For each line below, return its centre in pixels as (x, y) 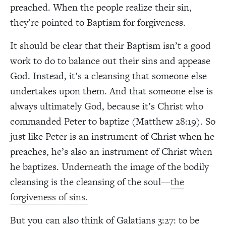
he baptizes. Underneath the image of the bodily (109, 166)
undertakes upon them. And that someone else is (111, 91)
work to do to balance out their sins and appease (110, 61)
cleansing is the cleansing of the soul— (90, 182)
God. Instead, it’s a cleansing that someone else (108, 76)
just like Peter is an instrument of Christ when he (112, 136)
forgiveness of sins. (49, 197)
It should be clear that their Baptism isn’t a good (110, 45)
